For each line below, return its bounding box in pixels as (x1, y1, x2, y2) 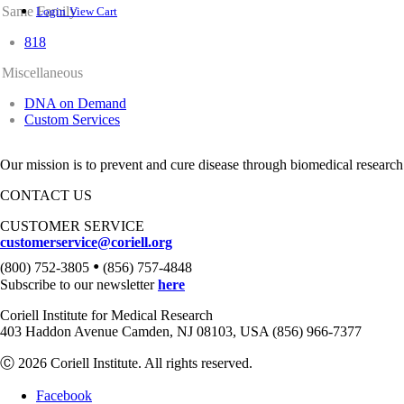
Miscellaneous (2, 65, 83, 80)
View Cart (69, 5, 117, 19)
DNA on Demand (24, 96, 126, 111)
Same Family (2, 4, 77, 19)
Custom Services (24, 112, 120, 127)
